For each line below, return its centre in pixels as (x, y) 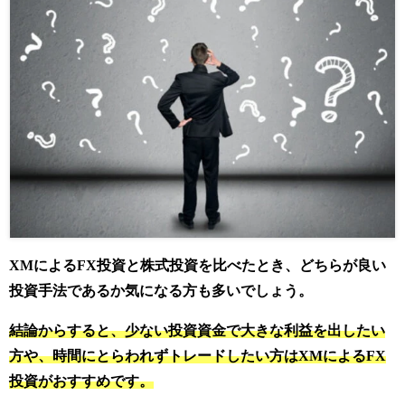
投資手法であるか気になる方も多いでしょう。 (161, 291)
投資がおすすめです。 (81, 381)
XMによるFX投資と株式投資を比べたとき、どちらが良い (198, 266)
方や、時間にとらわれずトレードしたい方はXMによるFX (198, 356)
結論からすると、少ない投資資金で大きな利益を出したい (197, 331)
